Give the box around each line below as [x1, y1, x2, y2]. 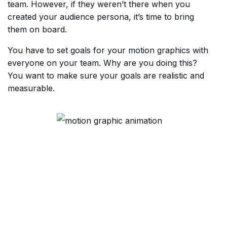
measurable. [8, 83, 55, 93]
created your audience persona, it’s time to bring [8, 12, 194, 22]
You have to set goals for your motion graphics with [8, 45, 208, 55]
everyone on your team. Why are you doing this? [8, 58, 197, 68]
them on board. [8, 24, 67, 34]
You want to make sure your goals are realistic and [8, 70, 204, 81]
